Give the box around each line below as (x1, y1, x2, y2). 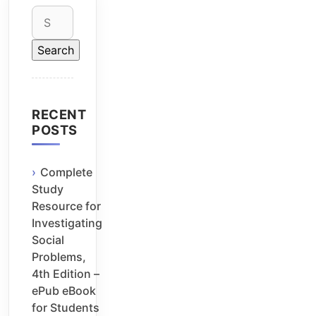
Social (32, 233, 64, 248)
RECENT (32, 106, 86, 122)
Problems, (32, 250, 86, 265)
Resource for (32, 199, 101, 214)
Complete (40, 165, 92, 180)
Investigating (32, 216, 102, 231)
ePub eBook (32, 284, 96, 298)
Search (31, 6, 68, 20)
